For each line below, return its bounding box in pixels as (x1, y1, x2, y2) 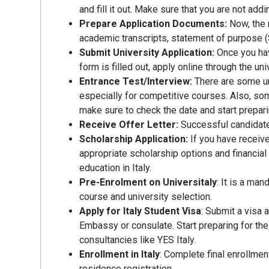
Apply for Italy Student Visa (79, 205, 202, 217)
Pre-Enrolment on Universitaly (79, 177, 217, 189)
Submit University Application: (79, 47, 217, 59)
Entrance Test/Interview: (79, 76, 195, 88)
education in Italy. (79, 162, 152, 174)
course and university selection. (79, 191, 213, 203)
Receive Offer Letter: (79, 119, 181, 131)
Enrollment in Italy (79, 249, 160, 261)
